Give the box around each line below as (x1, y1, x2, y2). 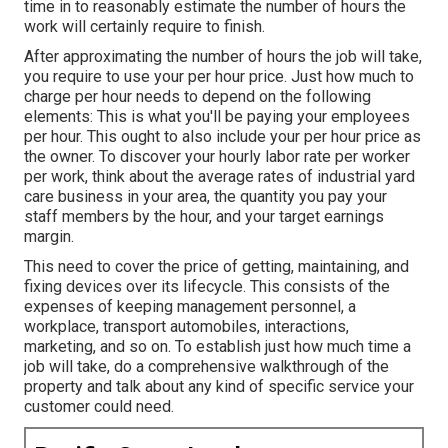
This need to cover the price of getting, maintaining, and (24, 257, 409, 277)
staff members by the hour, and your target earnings (24, 207, 384, 227)
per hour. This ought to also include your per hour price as (24, 127, 421, 147)
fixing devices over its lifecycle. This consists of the (24, 277, 390, 297)
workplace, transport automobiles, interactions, (24, 317, 349, 337)
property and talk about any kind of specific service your (24, 377, 414, 397)
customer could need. (24, 397, 174, 417)
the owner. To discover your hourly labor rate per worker (24, 147, 410, 167)
